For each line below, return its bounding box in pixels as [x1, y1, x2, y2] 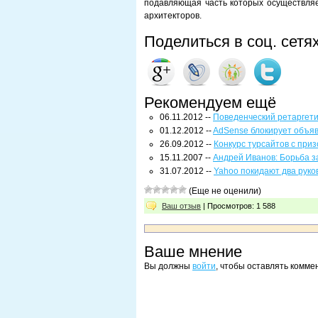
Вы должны [144, 261, 192, 271]
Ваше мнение [144, 243, 242, 261]
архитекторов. [144, 11, 202, 21]
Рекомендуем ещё [144, 94, 276, 111]
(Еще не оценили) [187, 186, 261, 196]
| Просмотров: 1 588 [201, 202, 275, 210]
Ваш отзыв [162, 202, 201, 210]
